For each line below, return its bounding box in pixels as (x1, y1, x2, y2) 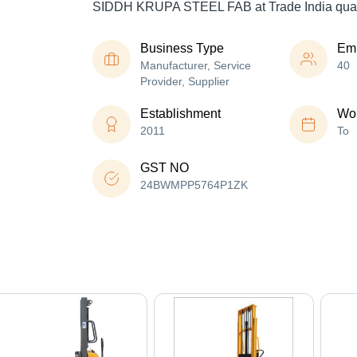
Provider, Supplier (140, 75, 229, 88)
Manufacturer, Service (140, 59, 251, 73)
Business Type (140, 41, 224, 56)
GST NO (140, 161, 189, 175)
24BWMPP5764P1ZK (140, 178, 248, 192)
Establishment (140, 107, 221, 121)
